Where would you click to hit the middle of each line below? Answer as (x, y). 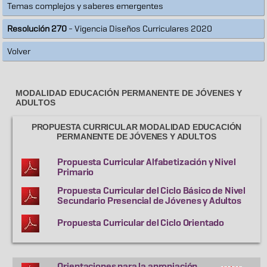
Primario (76, 172)
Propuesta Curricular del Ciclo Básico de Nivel (152, 190)
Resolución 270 (37, 28)
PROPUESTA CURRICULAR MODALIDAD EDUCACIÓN (136, 127)
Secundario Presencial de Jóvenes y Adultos (149, 201)
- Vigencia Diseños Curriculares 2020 (140, 28)
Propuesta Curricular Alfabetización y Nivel (147, 162)
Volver (19, 51)
